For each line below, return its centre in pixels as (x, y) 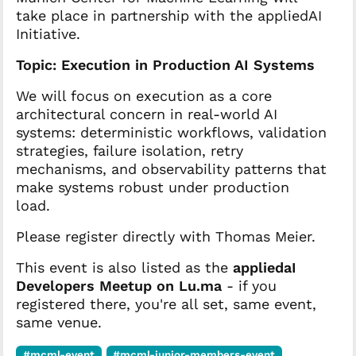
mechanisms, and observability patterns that (171, 169)
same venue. (59, 323)
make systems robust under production (153, 188)
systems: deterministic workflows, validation (171, 133)
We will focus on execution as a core (144, 96)
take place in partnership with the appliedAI (169, 16)
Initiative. (48, 34)
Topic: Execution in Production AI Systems (165, 65)
